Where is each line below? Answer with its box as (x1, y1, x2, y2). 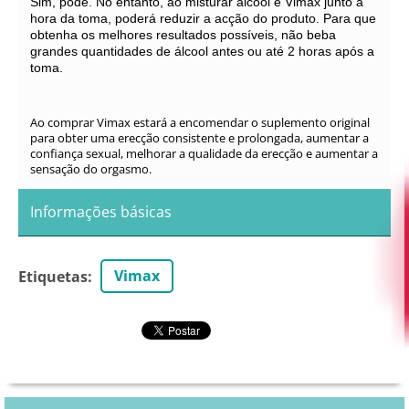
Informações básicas (30, 201, 172, 222)
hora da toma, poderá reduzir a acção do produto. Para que (30, 10, 376, 26)
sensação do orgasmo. (30, 160, 152, 177)
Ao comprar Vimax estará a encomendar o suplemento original (30, 113, 370, 131)
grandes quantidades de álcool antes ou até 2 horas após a (30, 43, 374, 58)
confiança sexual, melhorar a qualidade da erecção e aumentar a (30, 144, 378, 162)
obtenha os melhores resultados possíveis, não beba (30, 26, 336, 42)
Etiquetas (18, 266, 88, 287)
